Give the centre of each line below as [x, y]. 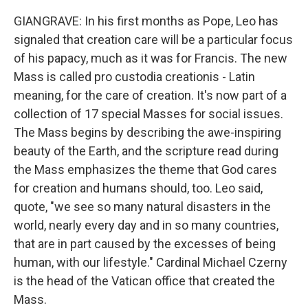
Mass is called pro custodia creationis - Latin [134, 77]
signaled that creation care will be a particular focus [153, 40]
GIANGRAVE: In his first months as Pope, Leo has [146, 21]
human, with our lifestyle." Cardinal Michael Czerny [151, 262]
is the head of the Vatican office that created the [144, 281]
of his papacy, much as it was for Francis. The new [151, 58]
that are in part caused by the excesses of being [145, 244]
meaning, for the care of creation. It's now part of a [150, 95]
